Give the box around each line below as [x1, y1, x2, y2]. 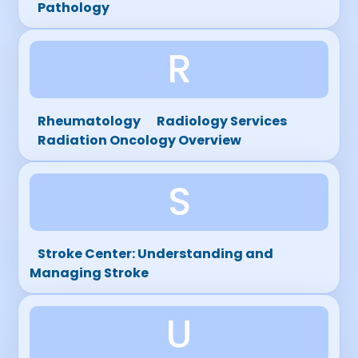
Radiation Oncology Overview [38, 131, 242, 149]
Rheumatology [38, 112, 141, 130]
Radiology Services [157, 112, 288, 130]
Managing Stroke [30, 264, 149, 282]
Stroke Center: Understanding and [38, 245, 274, 263]
